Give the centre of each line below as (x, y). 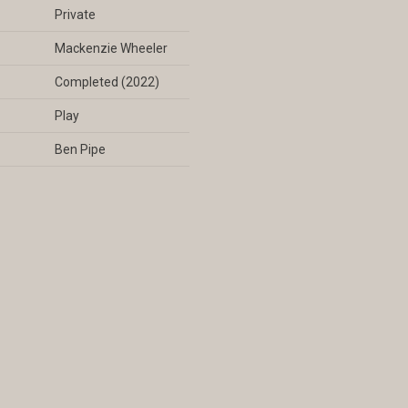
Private (75, 15)
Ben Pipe (80, 149)
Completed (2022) (107, 82)
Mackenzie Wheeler (111, 48)
